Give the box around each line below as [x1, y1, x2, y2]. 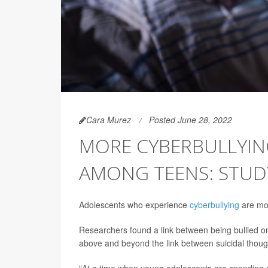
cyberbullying [190, 199, 239, 211]
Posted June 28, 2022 [149, 114, 232, 126]
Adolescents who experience [79, 199, 190, 211]
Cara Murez [86, 114, 131, 126]
